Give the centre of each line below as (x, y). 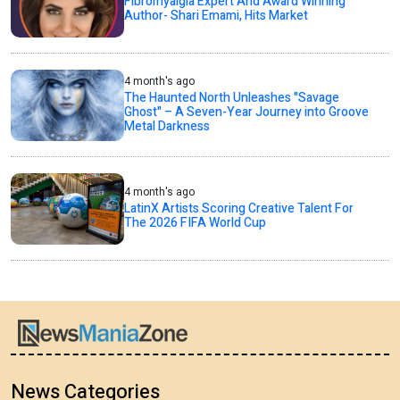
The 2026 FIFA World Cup (196, 223)
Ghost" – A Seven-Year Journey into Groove (247, 112)
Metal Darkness (167, 127)
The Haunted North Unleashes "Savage (232, 98)
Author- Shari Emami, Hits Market (217, 16)
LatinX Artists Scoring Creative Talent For (239, 209)
